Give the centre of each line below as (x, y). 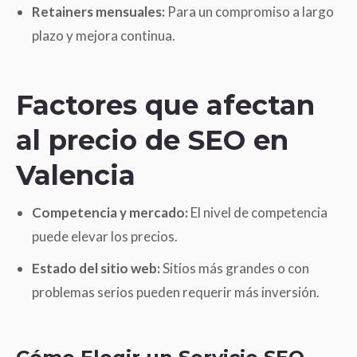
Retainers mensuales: (98, 11)
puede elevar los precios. (105, 236)
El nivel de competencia (258, 212)
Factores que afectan (165, 105)
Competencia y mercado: (110, 212)
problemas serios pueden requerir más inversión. (176, 292)
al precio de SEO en (152, 140)
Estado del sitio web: (96, 268)
